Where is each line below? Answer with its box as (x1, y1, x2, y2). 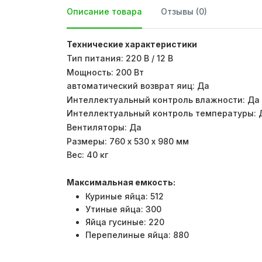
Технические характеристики (67, 39, 197, 50)
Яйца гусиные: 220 (85, 216, 164, 227)
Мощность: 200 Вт (67, 67, 144, 77)
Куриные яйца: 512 (85, 191, 164, 201)
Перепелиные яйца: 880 (85, 229, 189, 240)
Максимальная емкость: (67, 177, 175, 188)
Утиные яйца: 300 (85, 204, 161, 214)
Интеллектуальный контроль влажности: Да (67, 94, 260, 105)
